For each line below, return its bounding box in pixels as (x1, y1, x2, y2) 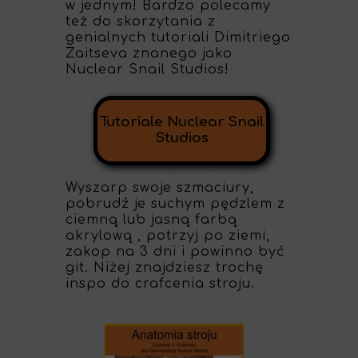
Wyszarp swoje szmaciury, (66, 181, 254, 195)
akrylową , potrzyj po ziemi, (66, 229, 270, 243)
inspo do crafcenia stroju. (66, 276, 255, 291)
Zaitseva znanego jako (66, 46, 233, 61)
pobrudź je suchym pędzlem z (66, 197, 285, 211)
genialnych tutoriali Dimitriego (66, 30, 291, 45)
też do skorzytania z (66, 14, 216, 29)
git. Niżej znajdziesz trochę (66, 261, 264, 275)
